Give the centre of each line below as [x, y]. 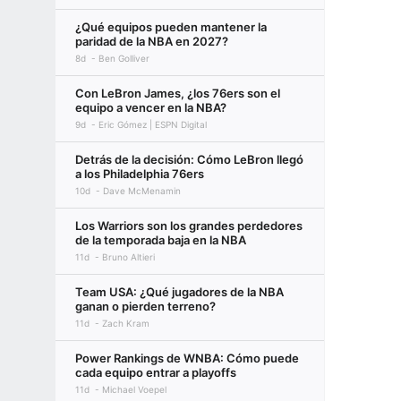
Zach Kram [126, 323]
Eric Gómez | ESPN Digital [153, 124]
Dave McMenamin [142, 191]
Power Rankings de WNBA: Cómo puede [187, 358]
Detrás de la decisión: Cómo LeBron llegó [189, 159]
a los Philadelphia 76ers [140, 174]
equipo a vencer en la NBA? [151, 107]
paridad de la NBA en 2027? [152, 41]
